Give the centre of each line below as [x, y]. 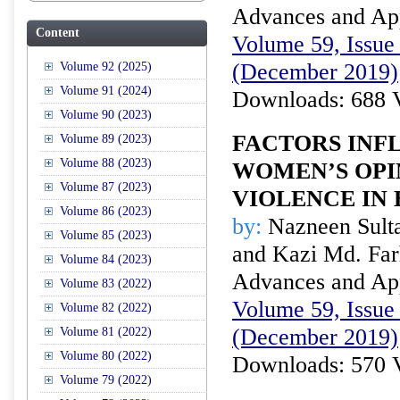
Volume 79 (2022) [106, 380]
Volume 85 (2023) [106, 235]
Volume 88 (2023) [106, 163]
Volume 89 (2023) [106, 139]
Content [58, 33]
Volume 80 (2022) [106, 356]
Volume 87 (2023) [106, 187]
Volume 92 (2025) [106, 67]
